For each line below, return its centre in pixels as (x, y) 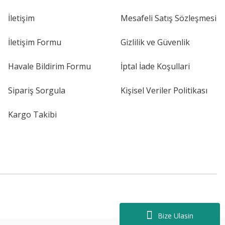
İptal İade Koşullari (155, 66)
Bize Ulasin (176, 215)
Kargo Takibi (32, 115)
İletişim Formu (35, 42)
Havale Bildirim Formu (49, 66)
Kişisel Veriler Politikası (164, 90)
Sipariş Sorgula (37, 90)
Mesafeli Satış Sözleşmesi (168, 18)
